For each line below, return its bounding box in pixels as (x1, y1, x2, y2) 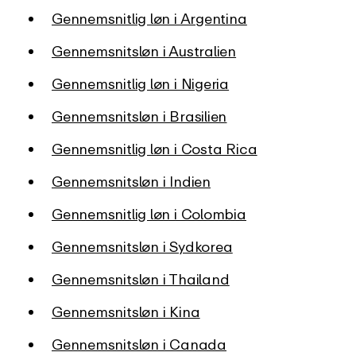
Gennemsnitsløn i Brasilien (52, 106, 227, 125)
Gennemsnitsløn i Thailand (52, 269, 230, 288)
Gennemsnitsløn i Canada (52, 335, 226, 353)
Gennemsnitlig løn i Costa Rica (52, 139, 257, 157)
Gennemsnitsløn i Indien (52, 172, 211, 190)
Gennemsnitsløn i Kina (52, 302, 200, 320)
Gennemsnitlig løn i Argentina (52, 9, 247, 27)
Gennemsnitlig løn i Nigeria (52, 74, 230, 92)
